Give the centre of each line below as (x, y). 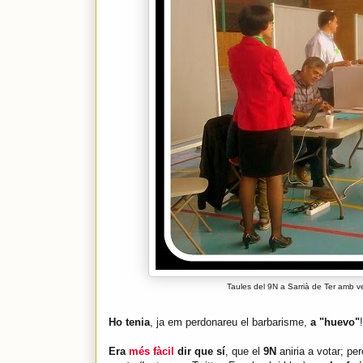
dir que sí (200, 352)
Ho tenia (129, 322)
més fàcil (152, 352)
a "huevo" (335, 322)
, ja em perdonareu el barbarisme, (230, 322)
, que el (243, 352)
